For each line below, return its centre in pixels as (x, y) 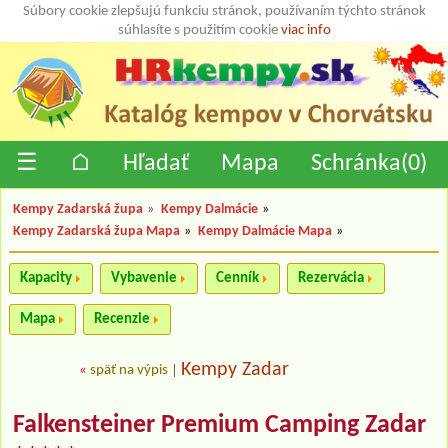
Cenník (237, 278)
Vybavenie (144, 278)
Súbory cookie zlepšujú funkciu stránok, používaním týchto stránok (224, 11)
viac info (305, 30)
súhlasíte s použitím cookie (199, 30)
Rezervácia (331, 278)
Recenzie (122, 319)
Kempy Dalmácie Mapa (265, 231)
